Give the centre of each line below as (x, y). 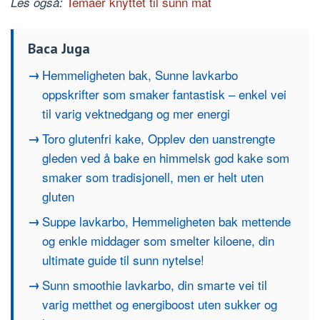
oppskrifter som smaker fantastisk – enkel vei (164, 94)
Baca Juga (59, 49)
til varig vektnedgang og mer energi (136, 114)
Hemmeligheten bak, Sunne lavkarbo (140, 75)
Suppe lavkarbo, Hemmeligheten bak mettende (166, 221)
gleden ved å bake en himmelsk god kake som (166, 158)
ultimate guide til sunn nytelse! (123, 260)
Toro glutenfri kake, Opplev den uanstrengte (159, 139)
